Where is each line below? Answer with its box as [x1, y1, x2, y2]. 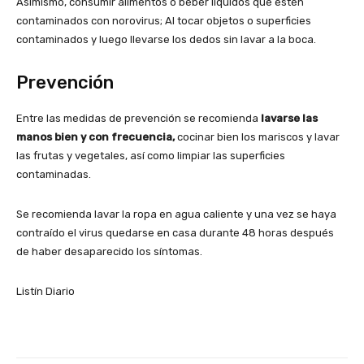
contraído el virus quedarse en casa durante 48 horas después [16, 227, 334, 240]
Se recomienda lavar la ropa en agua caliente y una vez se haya [16, 208, 336, 221]
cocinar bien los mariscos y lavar [175, 131, 340, 144]
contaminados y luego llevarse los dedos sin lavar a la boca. [16, 33, 316, 46]
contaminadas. [16, 168, 91, 181]
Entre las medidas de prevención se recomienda [16, 112, 261, 125]
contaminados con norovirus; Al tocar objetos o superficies [16, 15, 311, 28]
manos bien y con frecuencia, [16, 131, 175, 144]
